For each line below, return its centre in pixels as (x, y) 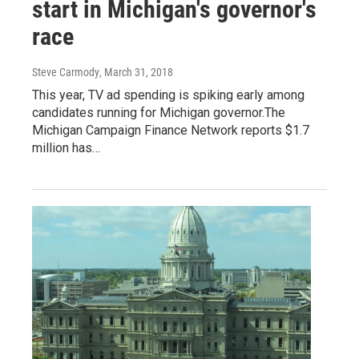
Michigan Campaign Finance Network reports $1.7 (171, 130)
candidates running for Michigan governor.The (159, 112)
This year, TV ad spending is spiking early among (168, 95)
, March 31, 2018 (136, 72)
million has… (66, 147)
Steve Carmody (66, 72)
